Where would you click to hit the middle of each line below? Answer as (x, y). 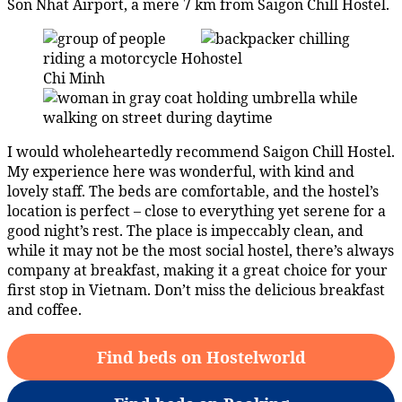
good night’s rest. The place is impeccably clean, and (185, 230)
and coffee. (44, 309)
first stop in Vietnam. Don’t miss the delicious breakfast (196, 289)
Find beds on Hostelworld (201, 357)
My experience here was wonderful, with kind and (181, 171)
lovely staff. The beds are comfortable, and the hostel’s (193, 191)
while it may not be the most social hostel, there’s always (201, 250)
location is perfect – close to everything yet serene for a (197, 210)
